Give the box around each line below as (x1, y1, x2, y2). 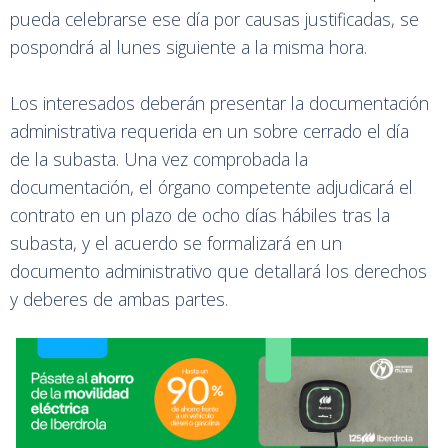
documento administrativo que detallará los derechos (10, 259, 427, 283)
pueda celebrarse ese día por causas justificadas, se (10, 7, 419, 31)
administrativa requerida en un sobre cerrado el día (10, 119, 409, 143)
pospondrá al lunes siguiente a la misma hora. (10, 35, 367, 59)
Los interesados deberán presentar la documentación (10, 91, 429, 115)
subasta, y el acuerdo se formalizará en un (10, 231, 342, 255)
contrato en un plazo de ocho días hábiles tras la (10, 203, 390, 227)
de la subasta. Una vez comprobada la (10, 147, 308, 171)
